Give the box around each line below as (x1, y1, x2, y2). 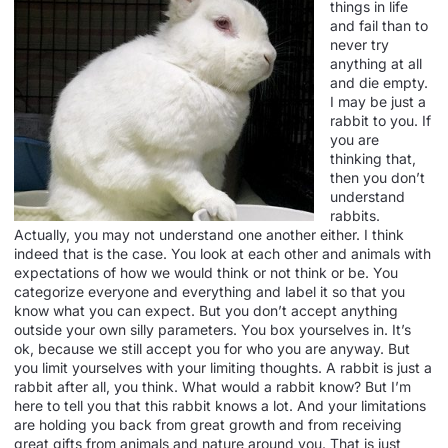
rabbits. (330, 206, 380, 224)
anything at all (330, 54, 422, 72)
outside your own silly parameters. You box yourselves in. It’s (14, 320, 411, 338)
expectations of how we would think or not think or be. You (14, 263, 398, 281)
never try (330, 35, 389, 53)
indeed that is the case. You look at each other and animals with (14, 244, 431, 262)
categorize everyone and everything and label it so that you (14, 282, 405, 300)
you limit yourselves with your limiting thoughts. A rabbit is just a (14, 358, 432, 376)
